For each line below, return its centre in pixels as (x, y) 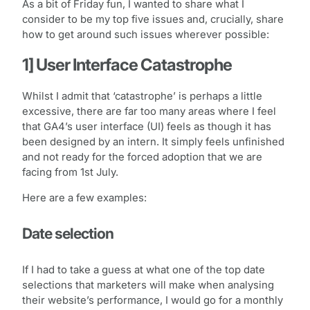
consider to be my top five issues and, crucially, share (153, 19)
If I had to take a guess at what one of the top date (144, 270)
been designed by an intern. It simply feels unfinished (153, 142)
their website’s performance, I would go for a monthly (153, 300)
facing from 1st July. (70, 173)
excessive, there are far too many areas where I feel (149, 112)
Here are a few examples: (84, 198)
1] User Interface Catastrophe (127, 65)
